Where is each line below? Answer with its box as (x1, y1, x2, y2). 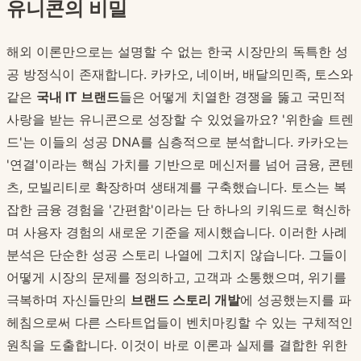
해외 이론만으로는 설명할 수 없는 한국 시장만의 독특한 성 (6, 44, 348, 60)
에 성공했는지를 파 (240, 292, 351, 309)
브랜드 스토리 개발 (131, 292, 240, 309)
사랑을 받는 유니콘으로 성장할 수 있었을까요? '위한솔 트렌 (6, 111, 354, 128)
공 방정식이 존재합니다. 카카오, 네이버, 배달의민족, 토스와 (6, 66, 353, 83)
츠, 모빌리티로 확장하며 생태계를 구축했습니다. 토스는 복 (6, 179, 346, 196)
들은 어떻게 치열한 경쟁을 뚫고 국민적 (119, 89, 346, 106)
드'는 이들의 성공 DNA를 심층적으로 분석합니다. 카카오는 (6, 134, 349, 151)
